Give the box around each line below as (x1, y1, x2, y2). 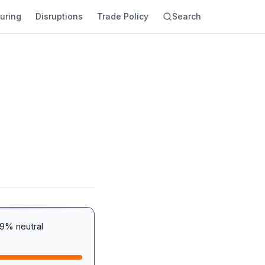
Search (172, 11, 201, 21)
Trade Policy (97, 11, 148, 21)
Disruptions (35, 11, 83, 21)
